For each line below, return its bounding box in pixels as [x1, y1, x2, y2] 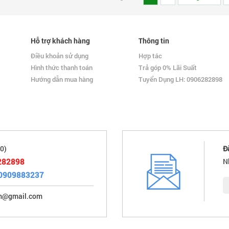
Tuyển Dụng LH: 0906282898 [138, 75, 222, 84]
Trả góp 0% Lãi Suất [138, 63, 197, 73]
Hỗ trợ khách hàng [31, 36, 90, 46]
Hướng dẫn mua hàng [31, 75, 94, 84]
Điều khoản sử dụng [31, 51, 89, 61]
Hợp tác [138, 51, 162, 61]
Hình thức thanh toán [31, 63, 93, 73]
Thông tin [138, 36, 169, 46]
